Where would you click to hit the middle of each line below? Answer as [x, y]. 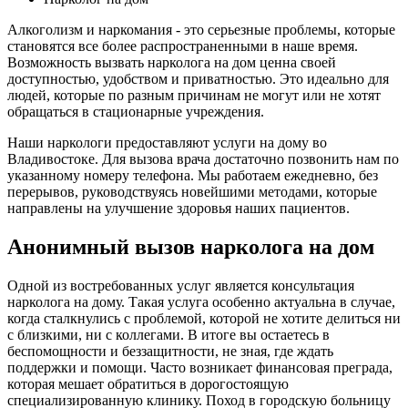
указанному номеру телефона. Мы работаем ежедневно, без [193, 175]
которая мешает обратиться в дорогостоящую [148, 383]
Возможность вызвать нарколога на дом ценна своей [172, 62]
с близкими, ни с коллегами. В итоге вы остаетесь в [168, 334]
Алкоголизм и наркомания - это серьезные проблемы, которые [201, 29]
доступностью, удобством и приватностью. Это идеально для [198, 78]
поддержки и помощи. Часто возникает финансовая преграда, [200, 367]
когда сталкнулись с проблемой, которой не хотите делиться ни [204, 318]
